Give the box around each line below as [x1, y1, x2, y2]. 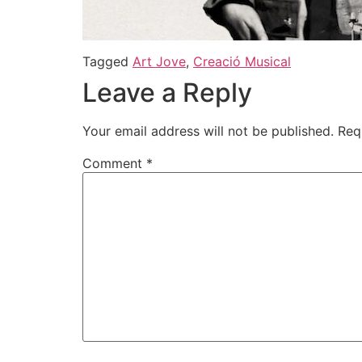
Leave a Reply [82, 77, 252, 109]
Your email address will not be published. [82, 123, 334, 140]
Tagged [82, 53, 133, 70]
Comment [82, 155, 146, 172]
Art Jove [133, 53, 186, 70]
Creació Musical [193, 53, 291, 70]
